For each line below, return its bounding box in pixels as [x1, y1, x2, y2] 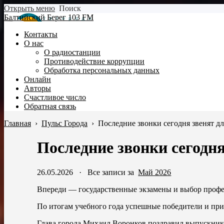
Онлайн [24, 75, 51, 83]
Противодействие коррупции [44, 57, 144, 65]
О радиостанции [44, 48, 100, 56]
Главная [4, 119, 31, 127]
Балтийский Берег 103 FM [4, 13, 93, 21]
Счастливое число [24, 93, 86, 101]
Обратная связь [24, 102, 76, 110]
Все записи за [87, 167, 138, 176]
